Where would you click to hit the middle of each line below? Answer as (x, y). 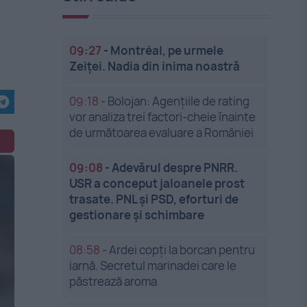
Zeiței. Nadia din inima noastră (155, 66)
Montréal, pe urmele (167, 50)
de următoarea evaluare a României (162, 133)
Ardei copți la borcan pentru (182, 250)
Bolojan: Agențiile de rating (179, 101)
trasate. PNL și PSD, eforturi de (154, 199)
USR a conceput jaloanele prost (157, 183)
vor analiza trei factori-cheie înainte (163, 117)
